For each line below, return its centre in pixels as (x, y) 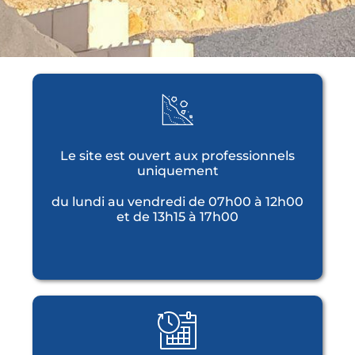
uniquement (177, 171)
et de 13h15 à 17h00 (177, 217)
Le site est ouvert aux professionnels (177, 156)
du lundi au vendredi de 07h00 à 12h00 (177, 202)
